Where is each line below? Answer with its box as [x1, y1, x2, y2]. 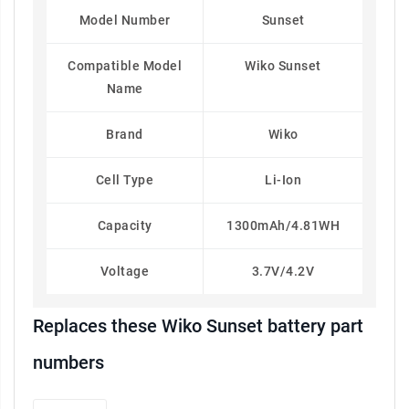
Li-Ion [265, 173, 301, 188]
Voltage [100, 264, 150, 279]
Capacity [97, 218, 152, 234]
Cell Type [95, 173, 154, 188]
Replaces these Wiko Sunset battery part [33, 315, 363, 338]
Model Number [79, 13, 171, 28]
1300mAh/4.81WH [226, 218, 340, 234]
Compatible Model [68, 58, 182, 74]
